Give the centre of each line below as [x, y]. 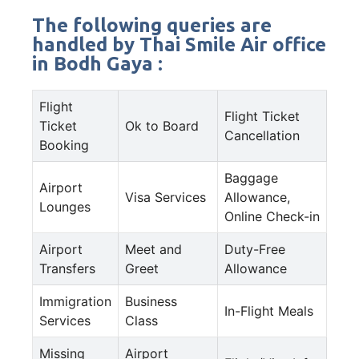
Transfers [67, 268]
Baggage [251, 177]
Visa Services [165, 197]
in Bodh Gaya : [97, 63]
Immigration [75, 301]
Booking [64, 145]
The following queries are [152, 25]
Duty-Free [255, 249]
